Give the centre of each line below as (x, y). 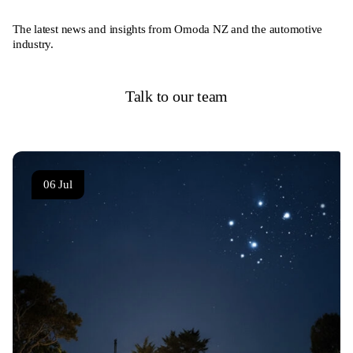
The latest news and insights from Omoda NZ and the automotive (168, 29)
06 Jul (58, 184)
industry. (33, 44)
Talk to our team (176, 96)
